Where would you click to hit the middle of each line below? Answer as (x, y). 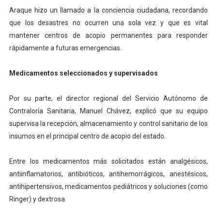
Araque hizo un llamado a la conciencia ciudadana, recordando (108, 10)
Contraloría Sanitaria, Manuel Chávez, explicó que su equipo (108, 111)
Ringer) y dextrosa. (38, 199)
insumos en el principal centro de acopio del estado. (87, 136)
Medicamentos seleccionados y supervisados (83, 73)
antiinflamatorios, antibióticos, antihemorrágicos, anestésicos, (108, 174)
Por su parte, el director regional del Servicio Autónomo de (108, 99)
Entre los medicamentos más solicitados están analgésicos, (108, 162)
